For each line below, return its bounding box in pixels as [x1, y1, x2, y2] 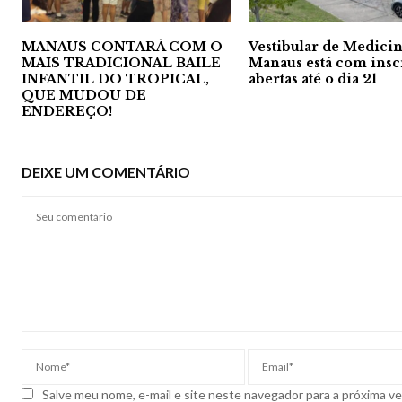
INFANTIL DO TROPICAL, [22, 71, 209, 88]
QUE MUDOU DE [22, 87, 146, 104]
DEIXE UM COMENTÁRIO [22, 163, 190, 181]
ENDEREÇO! [22, 103, 112, 120]
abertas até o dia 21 [249, 71, 378, 88]
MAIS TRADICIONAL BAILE [22, 55, 221, 72]
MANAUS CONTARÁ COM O [22, 39, 223, 56]
